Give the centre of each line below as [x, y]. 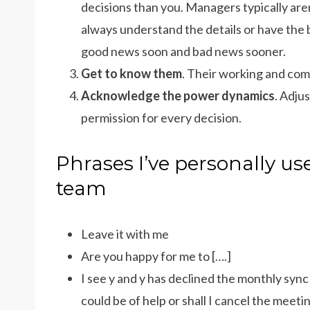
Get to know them [131, 73]
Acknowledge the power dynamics [178, 95]
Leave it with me [125, 234]
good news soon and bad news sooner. [183, 51]
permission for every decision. [161, 118]
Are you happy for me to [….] [156, 256]
